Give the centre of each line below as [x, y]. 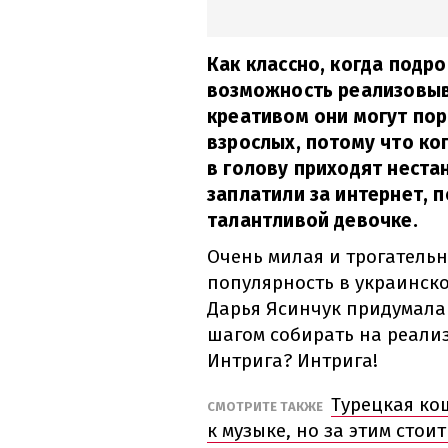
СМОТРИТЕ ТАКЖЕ [266, 407]
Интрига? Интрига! [292, 361]
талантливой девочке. [312, 221]
